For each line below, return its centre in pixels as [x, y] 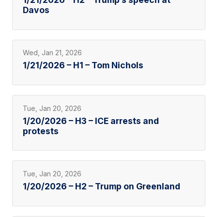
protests [40, 131]
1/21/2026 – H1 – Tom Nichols [83, 65]
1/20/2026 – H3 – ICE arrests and [91, 121]
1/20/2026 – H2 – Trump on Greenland [101, 186]
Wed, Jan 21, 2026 [52, 53]
